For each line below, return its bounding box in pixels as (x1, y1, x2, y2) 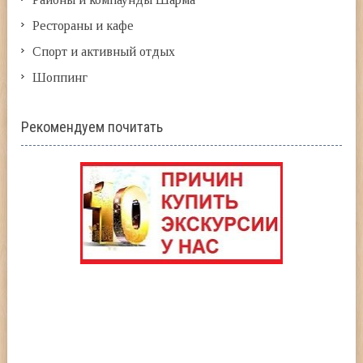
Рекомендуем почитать (21, 117, 164, 135)
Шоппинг (32, 70, 88, 84)
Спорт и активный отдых (32, 44, 176, 58)
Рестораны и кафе (32, 18, 135, 32)
